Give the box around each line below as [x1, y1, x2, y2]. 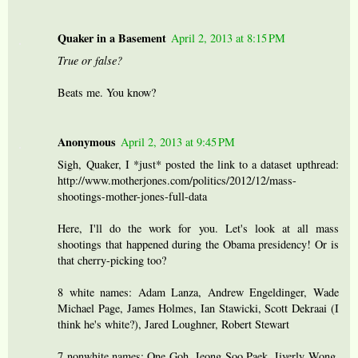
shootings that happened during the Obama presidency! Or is [58, 237, 339, 253]
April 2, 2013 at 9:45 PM [121, 134, 236, 150]
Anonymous [58, 133, 117, 151]
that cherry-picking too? [58, 253, 167, 268]
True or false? [58, 53, 123, 69]
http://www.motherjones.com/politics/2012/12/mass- [58, 173, 297, 189]
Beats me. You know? [58, 85, 157, 101]
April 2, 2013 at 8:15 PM [171, 30, 286, 46]
